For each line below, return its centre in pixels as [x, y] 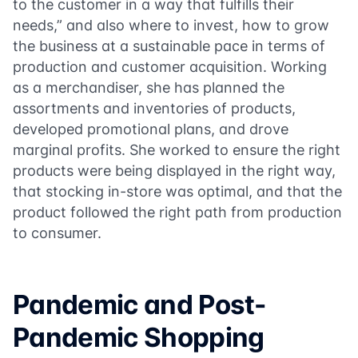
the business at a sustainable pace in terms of [169, 46]
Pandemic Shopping [139, 337]
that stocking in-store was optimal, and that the [177, 191]
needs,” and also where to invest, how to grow [171, 25]
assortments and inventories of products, [154, 108]
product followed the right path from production [177, 212]
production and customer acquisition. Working [170, 67]
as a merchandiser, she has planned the [149, 88]
